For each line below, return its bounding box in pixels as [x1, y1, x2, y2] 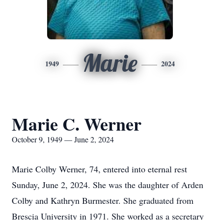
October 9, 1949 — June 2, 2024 [12, 134, 114, 144]
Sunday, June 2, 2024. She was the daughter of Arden [12, 179, 203, 191]
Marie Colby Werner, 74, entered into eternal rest [12, 163, 187, 175]
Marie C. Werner [12, 111, 141, 137]
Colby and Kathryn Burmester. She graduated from [12, 194, 193, 206]
